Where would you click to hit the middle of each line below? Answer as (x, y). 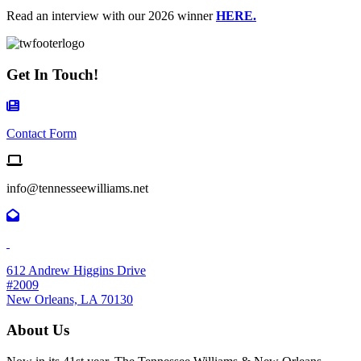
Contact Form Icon (66, 105)
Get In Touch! (52, 74)
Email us (44, 160)
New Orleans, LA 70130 (70, 299)
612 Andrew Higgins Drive (76, 270)
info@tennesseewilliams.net (77, 188)
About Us (38, 330)
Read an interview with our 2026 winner (111, 16)
